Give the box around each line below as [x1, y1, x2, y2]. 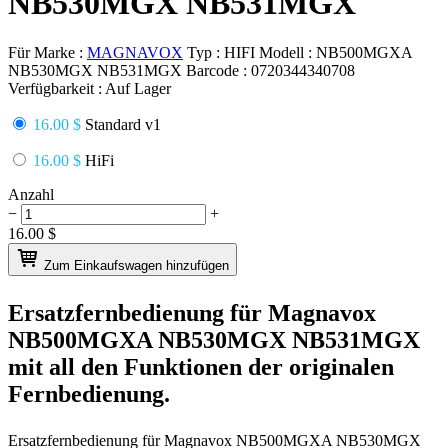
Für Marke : [8, 43, 87, 61]
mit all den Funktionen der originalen [8, 353, 394, 380]
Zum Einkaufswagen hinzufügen [44, 257, 229, 273]
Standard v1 [81, 115, 161, 133]
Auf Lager [105, 79, 171, 97]
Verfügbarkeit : [8, 79, 105, 97]
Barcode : [186, 61, 251, 79]
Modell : [259, 43, 316, 61]
